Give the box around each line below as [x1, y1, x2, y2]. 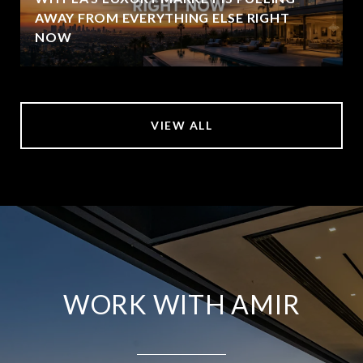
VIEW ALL [151, 117, 212, 132]
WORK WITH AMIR [62, 288, 301, 320]
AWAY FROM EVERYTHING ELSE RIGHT [35, 9, 290, 25]
